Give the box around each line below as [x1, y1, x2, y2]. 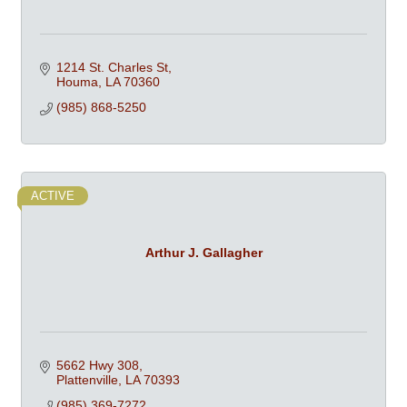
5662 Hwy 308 [55, 358, 139, 372]
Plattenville [55, 372, 118, 387]
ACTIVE [31, 189, 74, 203]
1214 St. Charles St [55, 60, 168, 74]
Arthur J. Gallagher [144, 244, 263, 260]
